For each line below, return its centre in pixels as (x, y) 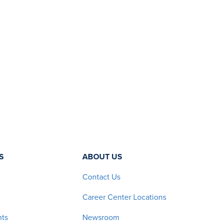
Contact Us (101, 177)
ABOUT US (102, 157)
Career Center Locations (124, 197)
